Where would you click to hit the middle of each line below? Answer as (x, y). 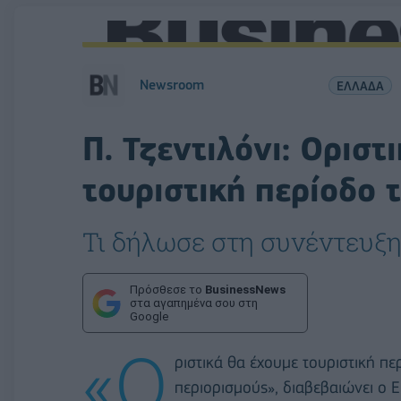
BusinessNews (245, 290)
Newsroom (172, 85)
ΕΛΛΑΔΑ (360, 85)
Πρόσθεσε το (167, 290)
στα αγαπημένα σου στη (194, 303)
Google (149, 316)
